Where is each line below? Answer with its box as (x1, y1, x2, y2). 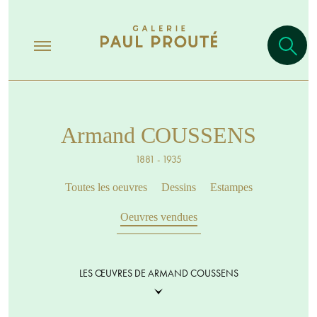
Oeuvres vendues (120, 211, 197, 223)
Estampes (209, 181, 253, 193)
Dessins (161, 181, 196, 193)
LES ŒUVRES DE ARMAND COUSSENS (79, 267, 238, 279)
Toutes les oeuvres (64, 181, 147, 193)
